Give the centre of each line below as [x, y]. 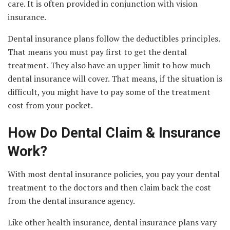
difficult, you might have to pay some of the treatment [109, 92]
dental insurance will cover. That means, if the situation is [115, 79]
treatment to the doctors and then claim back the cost [109, 188]
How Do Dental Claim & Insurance [114, 133]
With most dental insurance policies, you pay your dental [114, 174]
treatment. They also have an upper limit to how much [109, 65]
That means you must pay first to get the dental [97, 52]
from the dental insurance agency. [71, 201]
